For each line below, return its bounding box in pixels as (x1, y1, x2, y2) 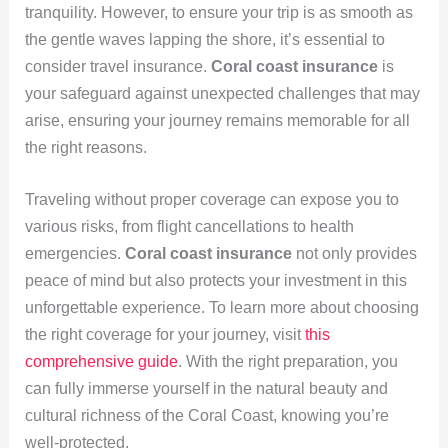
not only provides (291, 245, 417, 263)
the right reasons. (24, 138, 147, 156)
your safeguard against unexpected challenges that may (24, 84, 420, 102)
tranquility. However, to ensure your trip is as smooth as (24, 3, 413, 21)
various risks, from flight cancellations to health (24, 218, 354, 236)
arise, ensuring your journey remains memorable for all (24, 111, 410, 129)
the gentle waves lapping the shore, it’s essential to (24, 30, 385, 48)
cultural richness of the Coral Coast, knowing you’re (24, 407, 389, 425)
